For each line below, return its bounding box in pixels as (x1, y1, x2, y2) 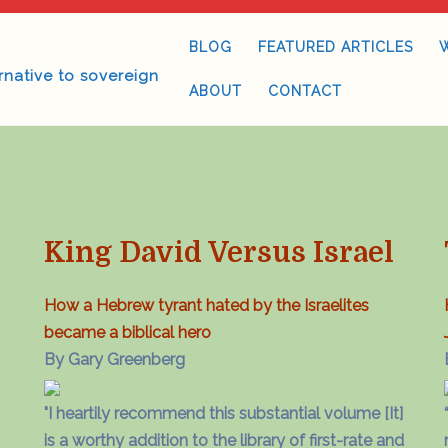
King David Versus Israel (44, 237, 394, 269)
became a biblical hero (44, 323, 211, 342)
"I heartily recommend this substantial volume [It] (44, 404, 403, 423)
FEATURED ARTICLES (257, 39, 413, 55)
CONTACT (267, 83, 342, 99)
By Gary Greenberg (44, 350, 185, 369)
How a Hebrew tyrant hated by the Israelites (44, 296, 369, 315)
